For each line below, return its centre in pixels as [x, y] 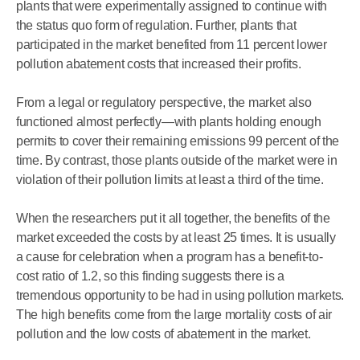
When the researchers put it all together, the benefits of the [173, 218]
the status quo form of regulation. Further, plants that [156, 25]
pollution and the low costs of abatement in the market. [164, 334]
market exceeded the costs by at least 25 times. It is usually [176, 237]
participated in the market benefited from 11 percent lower [172, 45]
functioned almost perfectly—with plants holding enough [169, 122]
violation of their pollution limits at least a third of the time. [170, 180]
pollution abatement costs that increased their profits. [159, 64]
